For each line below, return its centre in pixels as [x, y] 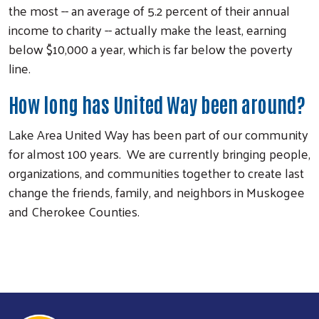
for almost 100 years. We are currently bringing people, [159, 153]
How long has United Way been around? [157, 104]
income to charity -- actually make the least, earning [148, 29]
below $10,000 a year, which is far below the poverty [151, 48]
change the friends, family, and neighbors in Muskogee [157, 192]
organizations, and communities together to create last [156, 172]
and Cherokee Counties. [74, 211]
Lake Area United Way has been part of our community [158, 134]
